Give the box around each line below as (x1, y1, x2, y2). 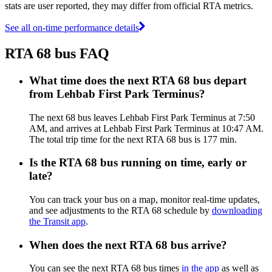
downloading (212, 205, 262, 216)
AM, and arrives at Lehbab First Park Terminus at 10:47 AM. (29, 123, 263, 134)
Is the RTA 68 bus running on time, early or (29, 156, 246, 169)
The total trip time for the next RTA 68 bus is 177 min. (29, 134, 237, 144)
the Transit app (29, 216, 86, 226)
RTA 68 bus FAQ (5, 45, 109, 61)
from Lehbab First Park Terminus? (29, 87, 205, 100)
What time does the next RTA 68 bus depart (29, 73, 246, 87)
